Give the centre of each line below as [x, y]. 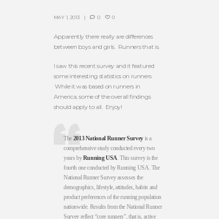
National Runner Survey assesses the [103, 177]
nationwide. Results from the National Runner [113, 207]
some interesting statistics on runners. [103, 76]
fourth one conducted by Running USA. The [112, 167]
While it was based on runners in [97, 87]
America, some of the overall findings [102, 97]
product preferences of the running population [112, 197]
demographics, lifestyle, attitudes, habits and [110, 187]
